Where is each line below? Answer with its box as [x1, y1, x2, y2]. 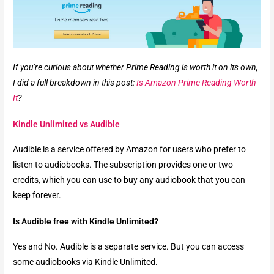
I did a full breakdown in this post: [13, 77, 137, 87]
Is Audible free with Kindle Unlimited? [13, 216, 159, 226]
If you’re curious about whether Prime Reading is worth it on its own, [13, 62, 259, 72]
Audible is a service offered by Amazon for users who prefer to [13, 144, 246, 154]
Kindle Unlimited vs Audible [13, 119, 120, 129]
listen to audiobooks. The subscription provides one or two [13, 159, 234, 169]
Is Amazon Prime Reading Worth [136, 77, 256, 87]
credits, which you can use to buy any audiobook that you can [13, 174, 246, 185]
